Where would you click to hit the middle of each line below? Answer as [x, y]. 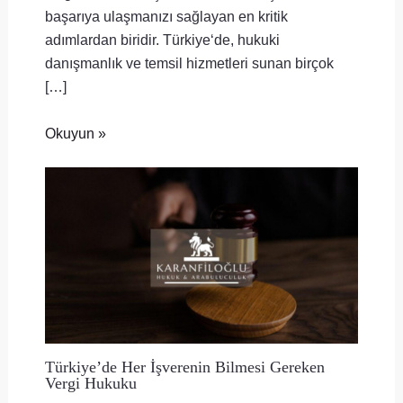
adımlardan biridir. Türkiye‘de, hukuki [162, 40]
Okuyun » [75, 134]
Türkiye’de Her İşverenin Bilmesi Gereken [184, 367]
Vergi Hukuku [90, 383]
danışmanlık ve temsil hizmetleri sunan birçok [189, 63]
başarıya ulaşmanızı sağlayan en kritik [166, 17]
